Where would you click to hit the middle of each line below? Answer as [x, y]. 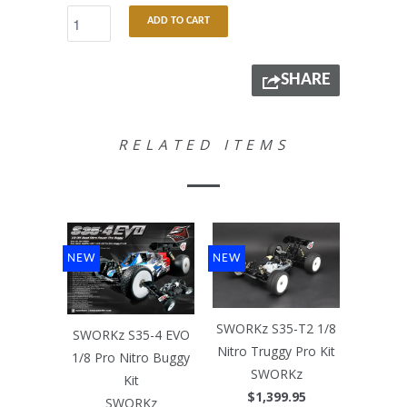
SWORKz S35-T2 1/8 [276, 329]
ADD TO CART [179, 21]
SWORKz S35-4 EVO [131, 335]
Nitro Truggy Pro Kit [276, 352]
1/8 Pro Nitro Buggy [131, 358]
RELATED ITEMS [203, 145]
